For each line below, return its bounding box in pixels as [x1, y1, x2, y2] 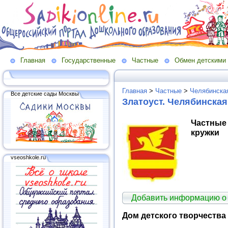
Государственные [62, 56, 116, 64]
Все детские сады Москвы [11, 90, 79, 97]
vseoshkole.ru [11, 154, 46, 160]
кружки [191, 127, 219, 137]
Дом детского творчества [122, 211, 226, 220]
